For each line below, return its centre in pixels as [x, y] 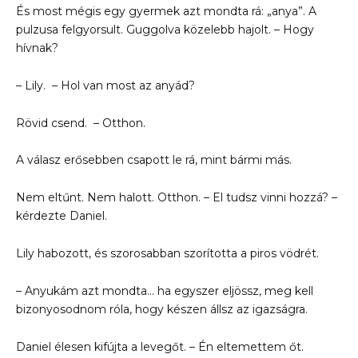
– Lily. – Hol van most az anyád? [105, 85]
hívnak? [37, 48]
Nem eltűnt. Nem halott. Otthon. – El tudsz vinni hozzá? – [177, 198]
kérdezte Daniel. [62, 216]
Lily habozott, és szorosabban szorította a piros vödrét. [167, 253]
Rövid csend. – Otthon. [81, 123]
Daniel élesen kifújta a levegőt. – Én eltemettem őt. [160, 346]
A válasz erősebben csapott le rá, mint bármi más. [154, 160]
